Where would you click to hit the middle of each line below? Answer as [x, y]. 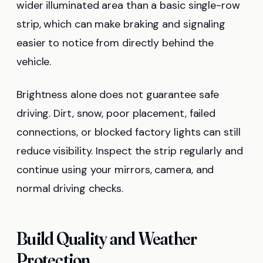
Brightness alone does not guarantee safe [118, 94]
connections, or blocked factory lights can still [129, 132]
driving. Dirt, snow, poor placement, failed [116, 113]
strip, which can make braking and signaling [121, 24]
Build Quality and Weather [107, 238]
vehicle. [34, 61]
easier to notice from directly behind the [115, 43]
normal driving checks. [70, 188]
